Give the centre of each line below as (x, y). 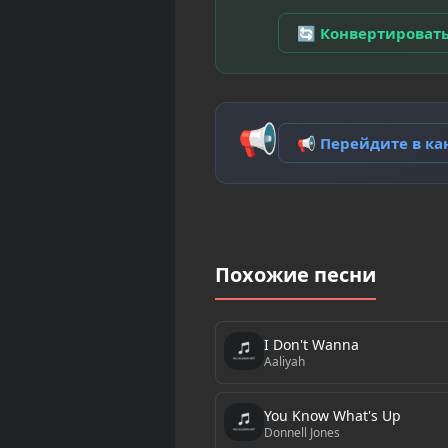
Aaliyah (284, 361)
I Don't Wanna (311, 344)
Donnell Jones (301, 432)
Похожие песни (295, 275)
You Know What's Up (332, 415)
